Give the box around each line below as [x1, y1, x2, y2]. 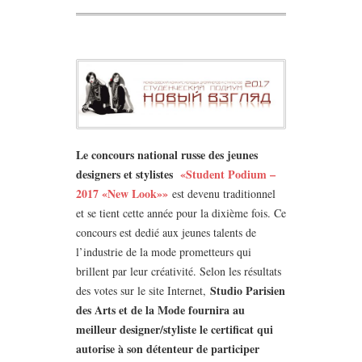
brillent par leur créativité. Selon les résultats [76, 263, 281, 279]
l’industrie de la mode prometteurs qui [76, 243, 251, 259]
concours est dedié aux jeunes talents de [76, 224, 256, 240]
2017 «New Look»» [76, 184, 168, 202]
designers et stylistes [76, 165, 180, 183]
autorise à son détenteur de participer [76, 339, 259, 357]
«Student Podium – [180, 165, 276, 183]
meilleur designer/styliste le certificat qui [76, 320, 273, 338]
